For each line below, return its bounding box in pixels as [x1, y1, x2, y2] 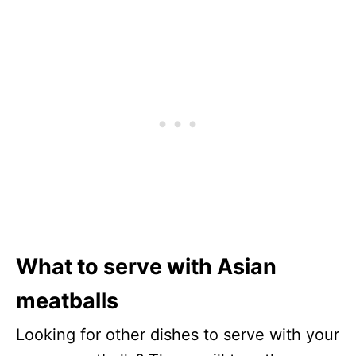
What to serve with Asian [16, 253, 277, 281]
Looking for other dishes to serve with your [16, 325, 339, 345]
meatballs [16, 288, 118, 315]
